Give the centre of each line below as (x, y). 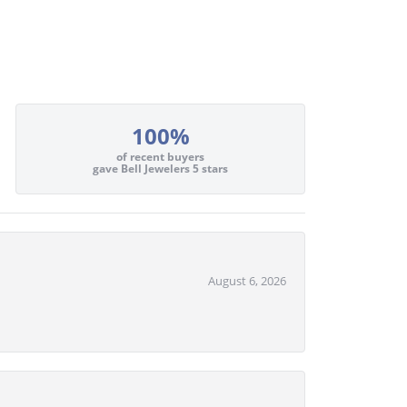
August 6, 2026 (247, 280)
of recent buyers (161, 157)
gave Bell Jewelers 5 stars (161, 169)
